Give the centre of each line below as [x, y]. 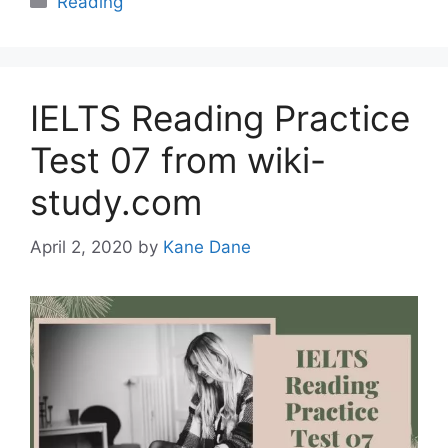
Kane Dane [207, 246]
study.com [116, 202]
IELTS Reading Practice [220, 118]
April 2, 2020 [81, 246]
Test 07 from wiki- [178, 160]
